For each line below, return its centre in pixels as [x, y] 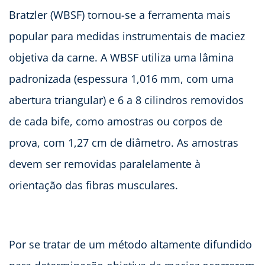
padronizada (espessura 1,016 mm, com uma [121, 78]
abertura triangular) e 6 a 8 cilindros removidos [126, 100]
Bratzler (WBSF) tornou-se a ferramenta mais [120, 14]
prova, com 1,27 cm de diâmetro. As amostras [124, 142]
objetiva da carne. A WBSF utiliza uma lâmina [121, 57]
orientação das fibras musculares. [93, 185]
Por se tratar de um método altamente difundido [130, 244]
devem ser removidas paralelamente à [105, 164]
